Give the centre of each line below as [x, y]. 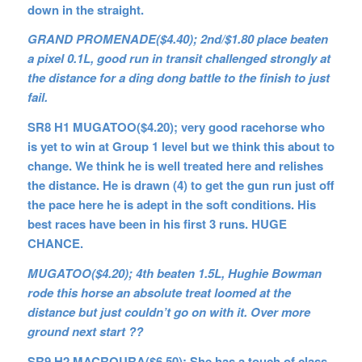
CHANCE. [55, 243]
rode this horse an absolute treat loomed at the [159, 292]
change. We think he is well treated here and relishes [175, 166]
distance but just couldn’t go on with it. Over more [168, 311]
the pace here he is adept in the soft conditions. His [171, 204]
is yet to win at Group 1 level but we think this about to [181, 146]
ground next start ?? [85, 331]
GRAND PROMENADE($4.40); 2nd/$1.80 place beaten [177, 39]
